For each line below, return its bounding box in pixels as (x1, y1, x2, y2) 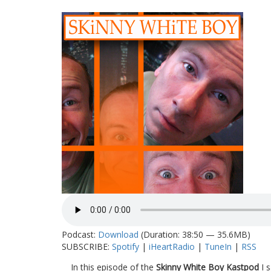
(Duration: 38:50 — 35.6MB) (139, 229, 250, 240)
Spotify (112, 241, 139, 252)
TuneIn (204, 241, 232, 252)
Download (98, 229, 139, 240)
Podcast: (62, 229, 98, 240)
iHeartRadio (149, 241, 195, 252)
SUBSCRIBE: (62, 241, 112, 252)
